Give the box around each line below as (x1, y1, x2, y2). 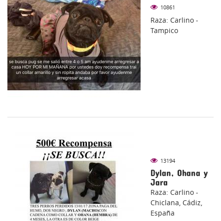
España (150, 208, 175, 218)
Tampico (150, 26, 178, 36)
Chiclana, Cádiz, (150, 198, 202, 208)
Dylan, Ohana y (150, 168, 208, 179)
